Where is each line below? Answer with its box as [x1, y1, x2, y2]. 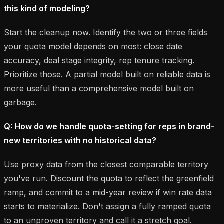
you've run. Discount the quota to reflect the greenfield [4, 173, 214, 183]
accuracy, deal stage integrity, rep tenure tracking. [4, 55, 194, 65]
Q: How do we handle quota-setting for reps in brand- [4, 121, 214, 131]
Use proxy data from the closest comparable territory [4, 159, 208, 169]
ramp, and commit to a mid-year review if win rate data [4, 187, 212, 197]
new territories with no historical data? [4, 135, 156, 145]
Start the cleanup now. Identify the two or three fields [4, 27, 207, 37]
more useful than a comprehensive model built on [4, 83, 194, 93]
